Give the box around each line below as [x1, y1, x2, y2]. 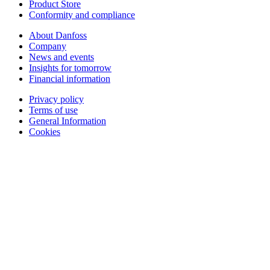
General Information [29, 115, 106, 126]
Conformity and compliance [29, 9, 135, 20]
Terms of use [29, 104, 78, 115]
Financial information [29, 73, 110, 84]
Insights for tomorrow [29, 62, 111, 73]
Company [29, 40, 66, 51]
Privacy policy [29, 93, 84, 104]
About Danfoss [29, 30, 87, 40]
